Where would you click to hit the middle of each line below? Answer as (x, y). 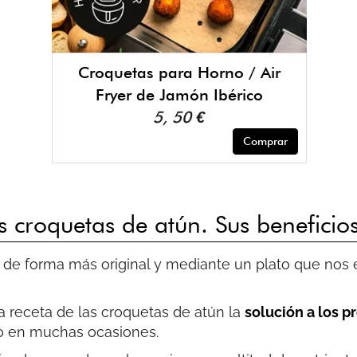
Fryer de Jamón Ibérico (179, 94)
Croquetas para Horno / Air (179, 72)
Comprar (265, 141)
